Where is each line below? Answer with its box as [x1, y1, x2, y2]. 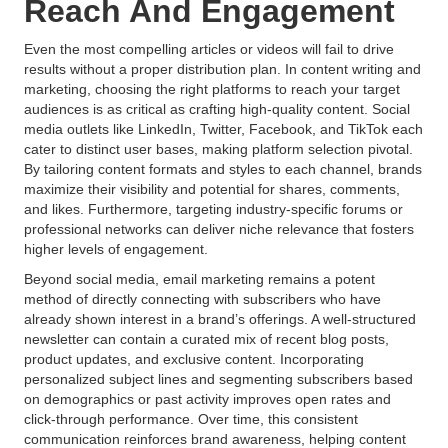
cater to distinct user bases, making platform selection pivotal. [24, 141, 413, 157]
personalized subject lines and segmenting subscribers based [24, 371, 413, 387]
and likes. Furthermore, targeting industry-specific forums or [24, 201, 403, 217]
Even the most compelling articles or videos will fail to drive [24, 41, 394, 57]
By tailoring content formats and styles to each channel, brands [24, 161, 422, 177]
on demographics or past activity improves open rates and [24, 391, 391, 407]
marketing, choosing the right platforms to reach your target [24, 81, 400, 97]
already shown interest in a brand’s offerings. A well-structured [24, 311, 416, 327]
